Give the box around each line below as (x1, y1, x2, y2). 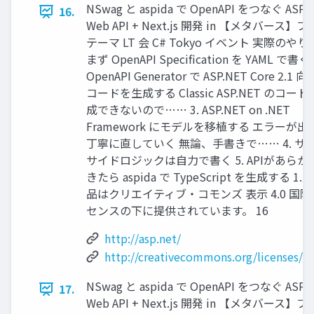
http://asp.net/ (104, 230, 181, 247)
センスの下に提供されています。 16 (86, 202, 268, 219)
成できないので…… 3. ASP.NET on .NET (86, 101, 290, 118)
